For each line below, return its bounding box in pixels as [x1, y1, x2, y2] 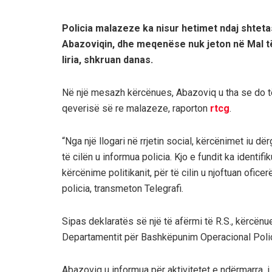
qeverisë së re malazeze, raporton [62, 102, 210, 114]
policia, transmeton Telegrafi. [62, 182, 183, 194]
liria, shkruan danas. [62, 53, 153, 66]
